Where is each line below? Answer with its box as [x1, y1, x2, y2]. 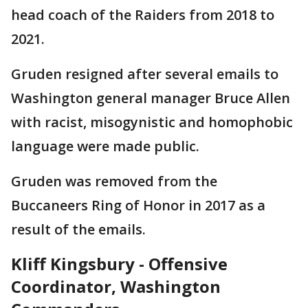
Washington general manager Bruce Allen [11, 88, 290, 107]
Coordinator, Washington [11, 274, 221, 298]
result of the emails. [11, 219, 146, 239]
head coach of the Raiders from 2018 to [11, 5, 274, 24]
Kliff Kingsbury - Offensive [11, 252, 228, 275]
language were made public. [11, 136, 199, 155]
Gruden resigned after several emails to [11, 64, 278, 83]
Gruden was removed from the [11, 171, 217, 190]
